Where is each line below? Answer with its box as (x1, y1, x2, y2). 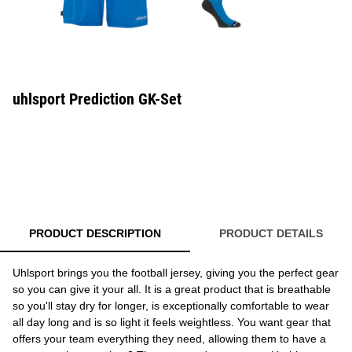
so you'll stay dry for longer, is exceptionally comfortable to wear (13, 299, 329, 312)
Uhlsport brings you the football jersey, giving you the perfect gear (13, 266, 339, 279)
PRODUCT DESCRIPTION (29, 227, 161, 240)
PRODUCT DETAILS (219, 227, 323, 240)
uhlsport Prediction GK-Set (13, 90, 181, 108)
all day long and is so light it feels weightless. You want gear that (13, 316, 331, 328)
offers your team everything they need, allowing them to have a (13, 332, 326, 345)
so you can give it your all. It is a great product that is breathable (13, 283, 331, 295)
